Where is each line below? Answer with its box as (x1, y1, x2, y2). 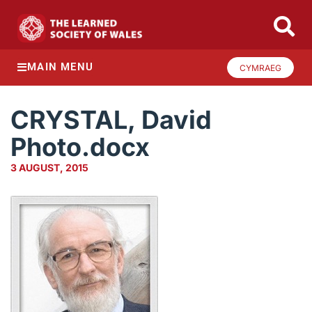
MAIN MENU (27, 61, 94, 74)
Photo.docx (10, 132, 150, 163)
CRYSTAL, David (10, 104, 212, 136)
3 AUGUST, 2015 (10, 162, 88, 174)
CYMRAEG (240, 62, 281, 73)
